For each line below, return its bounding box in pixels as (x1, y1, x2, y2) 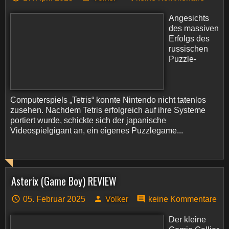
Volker (105, 195, 128, 203)
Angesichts (169, 14, 209, 22)
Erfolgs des (169, 34, 210, 43)
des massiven (169, 24, 219, 33)
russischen (169, 44, 208, 53)
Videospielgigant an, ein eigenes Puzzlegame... (10, 126, 183, 135)
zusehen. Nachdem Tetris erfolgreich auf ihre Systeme (10, 106, 205, 114)
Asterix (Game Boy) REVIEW (11, 173, 117, 189)
